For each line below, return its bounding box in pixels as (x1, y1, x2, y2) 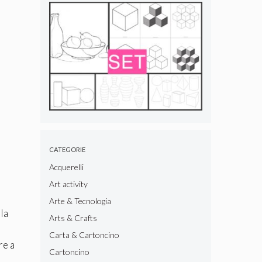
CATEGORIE (49, 146, 85, 154)
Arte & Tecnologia (49, 196, 111, 206)
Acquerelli (49, 162, 84, 173)
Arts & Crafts (49, 213, 97, 223)
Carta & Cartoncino (49, 230, 119, 240)
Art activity (49, 179, 88, 189)
